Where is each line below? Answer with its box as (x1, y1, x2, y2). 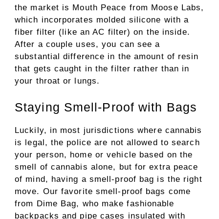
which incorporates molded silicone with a (15, 15, 189, 25)
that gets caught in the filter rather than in (15, 64, 190, 74)
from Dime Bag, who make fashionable (15, 198, 175, 208)
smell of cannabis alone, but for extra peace (15, 162, 198, 172)
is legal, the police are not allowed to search (15, 137, 200, 147)
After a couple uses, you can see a (15, 40, 160, 49)
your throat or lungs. (15, 76, 100, 86)
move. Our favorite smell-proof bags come (15, 186, 191, 196)
